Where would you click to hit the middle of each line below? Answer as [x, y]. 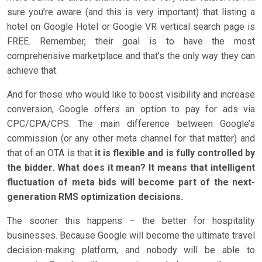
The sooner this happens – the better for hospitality [131, 221]
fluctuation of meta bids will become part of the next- [131, 182]
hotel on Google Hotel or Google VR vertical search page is [131, 27]
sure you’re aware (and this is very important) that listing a [131, 12]
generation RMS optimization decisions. [95, 197]
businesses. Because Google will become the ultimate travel [131, 236]
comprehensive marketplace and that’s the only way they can [131, 56]
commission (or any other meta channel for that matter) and [131, 139]
